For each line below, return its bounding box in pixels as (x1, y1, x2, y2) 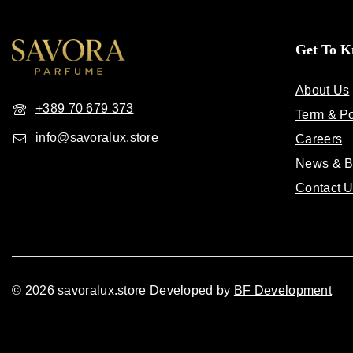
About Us (295, 84, 350, 98)
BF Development (233, 284, 333, 298)
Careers (295, 132, 343, 147)
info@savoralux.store (35, 131, 158, 145)
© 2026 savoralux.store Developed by (12, 284, 234, 298)
